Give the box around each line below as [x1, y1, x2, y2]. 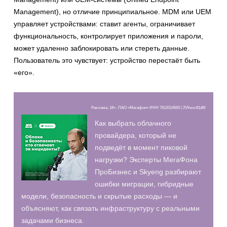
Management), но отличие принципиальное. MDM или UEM [14, 7, 211, 16]
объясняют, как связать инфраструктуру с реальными [21, 204, 200, 212]
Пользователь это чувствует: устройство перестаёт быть [14, 56, 200, 64]
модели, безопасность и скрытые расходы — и [21, 192, 177, 200]
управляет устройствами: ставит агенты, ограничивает [14, 19, 195, 28]
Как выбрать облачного [95, 119, 171, 127]
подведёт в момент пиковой [95, 143, 187, 152]
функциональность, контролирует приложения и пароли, [14, 31, 203, 40]
